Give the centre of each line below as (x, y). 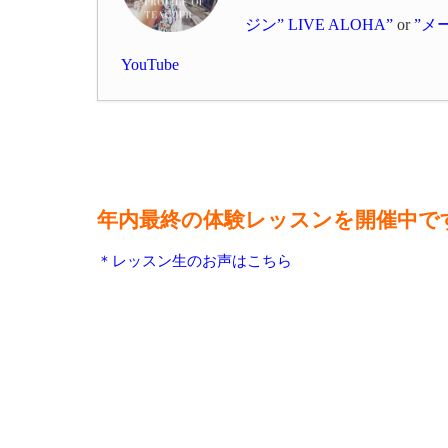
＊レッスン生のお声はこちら (194, 261)
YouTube (149, 64)
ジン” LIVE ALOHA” (318, 24)
